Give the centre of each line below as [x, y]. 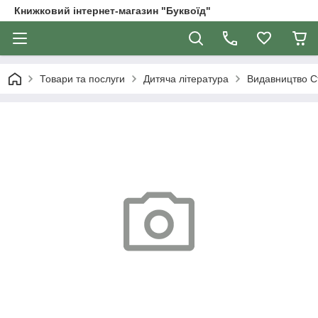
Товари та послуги [82, 79]
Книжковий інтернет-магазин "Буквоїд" [113, 11]
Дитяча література [186, 79]
